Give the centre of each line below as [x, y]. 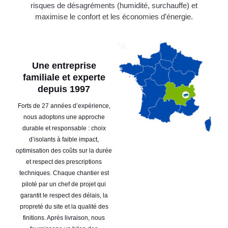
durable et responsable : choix [64, 128]
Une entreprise [64, 65]
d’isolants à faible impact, [64, 139]
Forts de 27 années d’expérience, [64, 106]
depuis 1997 [64, 89]
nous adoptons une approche [64, 117]
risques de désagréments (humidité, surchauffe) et [114, 6]
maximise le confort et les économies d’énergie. [114, 17]
